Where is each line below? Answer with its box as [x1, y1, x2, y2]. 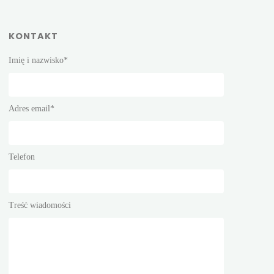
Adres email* [9, 104, 55, 114]
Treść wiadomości [9, 201, 72, 210]
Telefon [9, 152, 35, 162]
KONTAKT [9, 30, 59, 43]
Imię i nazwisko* [9, 56, 68, 65]
